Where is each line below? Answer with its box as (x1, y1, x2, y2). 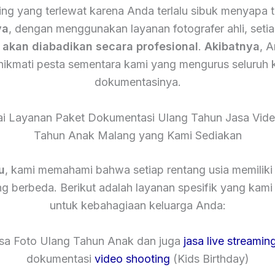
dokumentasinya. (94, 76, 181, 89)
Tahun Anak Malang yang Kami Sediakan (33, 129, 242, 142)
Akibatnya (204, 40, 260, 53)
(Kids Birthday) (169, 252, 249, 265)
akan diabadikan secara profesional (2, 40, 198, 53)
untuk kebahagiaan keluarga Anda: (49, 199, 226, 212)
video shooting (94, 252, 170, 265)
